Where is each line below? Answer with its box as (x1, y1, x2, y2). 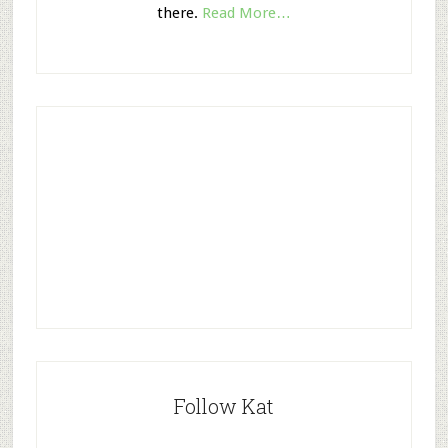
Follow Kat (173, 393, 274, 419)
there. (156, 4, 202, 22)
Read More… (201, 4, 291, 22)
